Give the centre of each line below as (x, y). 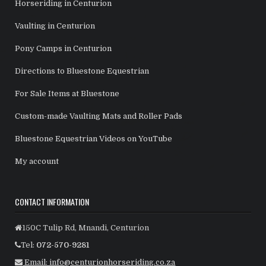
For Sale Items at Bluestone (67, 93)
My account (37, 161)
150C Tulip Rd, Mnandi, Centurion (86, 227)
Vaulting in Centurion (55, 26)
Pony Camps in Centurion (64, 48)
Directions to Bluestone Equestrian (82, 71)
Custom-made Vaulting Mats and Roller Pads (99, 116)
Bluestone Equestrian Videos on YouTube (94, 138)
